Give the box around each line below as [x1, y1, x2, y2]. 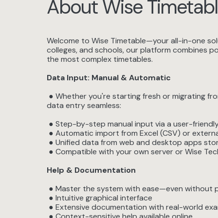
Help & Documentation [47, 165, 136, 175]
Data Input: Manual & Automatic [47, 73, 171, 83]
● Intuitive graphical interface [47, 193, 152, 203]
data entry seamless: [47, 100, 121, 110]
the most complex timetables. [47, 54, 153, 64]
